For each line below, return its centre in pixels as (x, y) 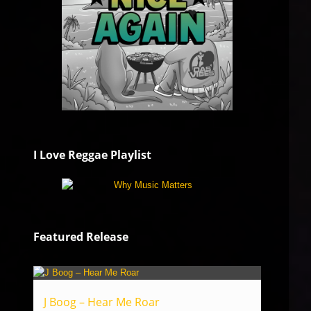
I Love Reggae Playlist (92, 155)
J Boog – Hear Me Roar (102, 302)
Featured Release (81, 237)
